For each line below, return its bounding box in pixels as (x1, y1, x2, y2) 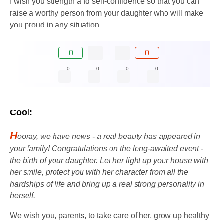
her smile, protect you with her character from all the (10, 167, 188, 176)
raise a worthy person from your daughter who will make (10, 8, 203, 17)
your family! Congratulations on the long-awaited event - (10, 144, 203, 153)
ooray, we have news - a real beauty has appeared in (17, 132, 200, 140)
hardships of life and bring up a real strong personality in (10, 179, 204, 188)
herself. (10, 191, 35, 200)
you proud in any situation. (10, 20, 101, 29)
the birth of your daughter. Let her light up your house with (10, 156, 208, 165)
